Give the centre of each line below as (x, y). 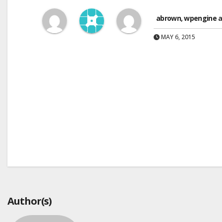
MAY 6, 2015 (177, 37)
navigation (62, 161)
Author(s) (29, 201)
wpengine (200, 18)
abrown (168, 18)
